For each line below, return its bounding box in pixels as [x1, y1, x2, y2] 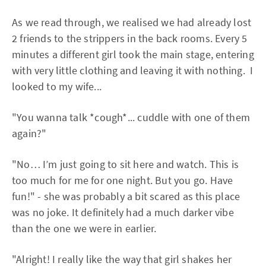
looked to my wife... [12, 80, 102, 93]
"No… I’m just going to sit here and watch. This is [12, 157, 239, 171]
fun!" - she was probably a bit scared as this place [12, 189, 240, 203]
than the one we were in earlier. [12, 221, 157, 235]
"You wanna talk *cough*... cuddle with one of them [12, 110, 251, 124]
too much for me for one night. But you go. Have [12, 173, 233, 187]
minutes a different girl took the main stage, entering [12, 47, 254, 61]
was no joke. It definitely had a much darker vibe [12, 205, 234, 219]
